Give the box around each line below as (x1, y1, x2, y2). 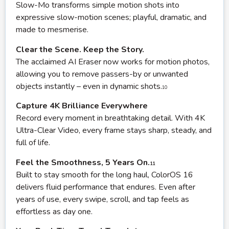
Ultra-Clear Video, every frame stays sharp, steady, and (16, 125, 212, 136)
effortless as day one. (16, 205, 93, 217)
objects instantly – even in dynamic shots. (16, 80, 162, 92)
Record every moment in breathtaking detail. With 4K (16, 112, 205, 124)
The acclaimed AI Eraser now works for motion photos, (16, 56, 210, 67)
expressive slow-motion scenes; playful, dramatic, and (16, 12, 207, 24)
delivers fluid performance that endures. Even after (16, 181, 195, 193)
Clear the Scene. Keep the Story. (16, 43, 144, 55)
